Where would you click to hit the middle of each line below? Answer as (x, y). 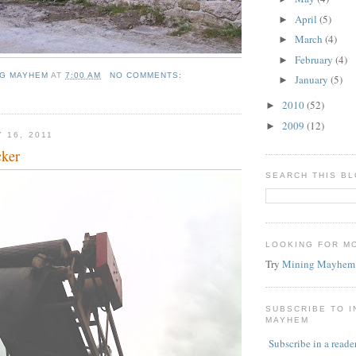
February (315, 59)
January (312, 80)
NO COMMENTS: (147, 75)
